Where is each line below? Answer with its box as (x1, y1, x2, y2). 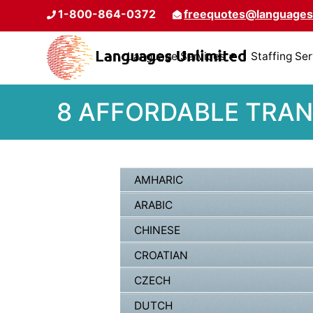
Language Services (127, 50, 225, 63)
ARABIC (134, 198, 173, 212)
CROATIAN (134, 249, 188, 263)
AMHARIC (134, 173, 183, 187)
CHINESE (134, 224, 180, 238)
